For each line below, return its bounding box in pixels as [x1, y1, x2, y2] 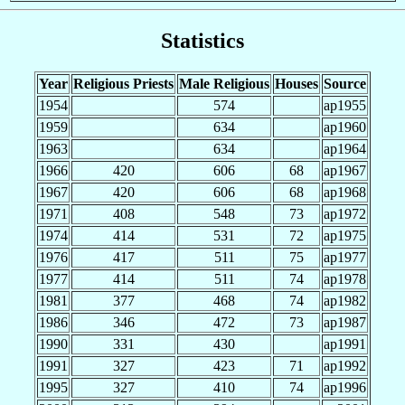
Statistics [161, 28, 244, 52]
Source [324, 75, 366, 91]
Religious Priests [73, 75, 174, 91]
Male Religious [179, 75, 269, 91]
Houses [275, 75, 318, 91]
